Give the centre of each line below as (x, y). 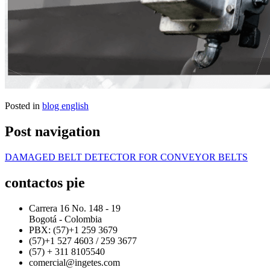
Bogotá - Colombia (65, 219)
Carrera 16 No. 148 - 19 (75, 208)
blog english (65, 106)
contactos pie (45, 182)
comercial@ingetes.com (74, 262)
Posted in (24, 106)
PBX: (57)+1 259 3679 (73, 230)
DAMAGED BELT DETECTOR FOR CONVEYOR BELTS (126, 157)
